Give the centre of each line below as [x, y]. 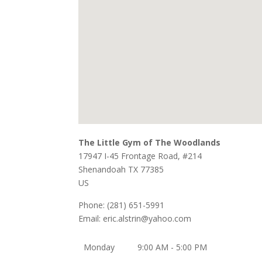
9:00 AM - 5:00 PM [172, 247]
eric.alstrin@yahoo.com [147, 218]
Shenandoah [104, 169]
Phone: [93, 205]
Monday [99, 247]
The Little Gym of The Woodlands [150, 142]
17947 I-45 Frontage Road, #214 [140, 156]
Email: [91, 218]
